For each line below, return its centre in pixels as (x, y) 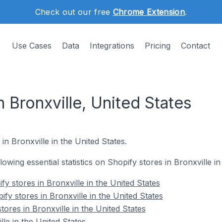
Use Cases (32, 46)
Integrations (112, 46)
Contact (195, 46)
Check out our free (74, 12)
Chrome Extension (149, 12)
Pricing (158, 46)
